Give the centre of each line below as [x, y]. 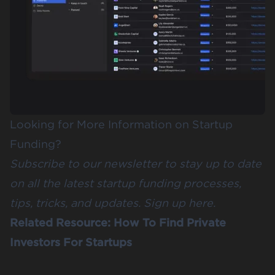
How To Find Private [170, 222]
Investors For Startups [71, 242]
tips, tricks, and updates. [77, 203]
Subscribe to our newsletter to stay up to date [136, 163]
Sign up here [178, 203]
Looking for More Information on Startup [121, 124]
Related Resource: [62, 222]
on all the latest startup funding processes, [126, 183]
